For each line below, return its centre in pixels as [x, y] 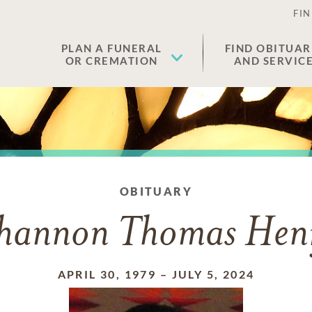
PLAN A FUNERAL [111, 48]
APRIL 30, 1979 [107, 274]
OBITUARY [156, 191]
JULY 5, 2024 [213, 274]
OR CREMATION [111, 61]
